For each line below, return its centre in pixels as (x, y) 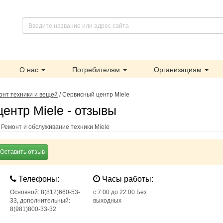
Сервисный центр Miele (96, 95)
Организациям (179, 70)
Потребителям (97, 70)
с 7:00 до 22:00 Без (120, 192)
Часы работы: (126, 179)
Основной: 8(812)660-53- (45, 192)
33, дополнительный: (40, 201)
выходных (107, 201)
